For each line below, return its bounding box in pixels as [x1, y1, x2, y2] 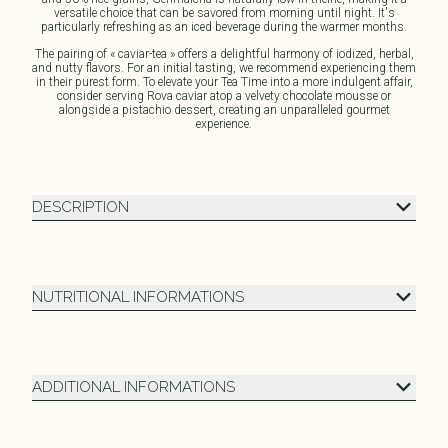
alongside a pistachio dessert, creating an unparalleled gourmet [58, 102, 390, 117]
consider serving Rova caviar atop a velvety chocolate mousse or [57, 88, 391, 103]
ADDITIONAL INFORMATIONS [32, 378, 235, 397]
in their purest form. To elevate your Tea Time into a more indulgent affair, [35, 74, 413, 89]
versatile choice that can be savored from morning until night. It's [53, 5, 395, 20]
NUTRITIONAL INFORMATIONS [32, 288, 244, 307]
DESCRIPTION [32, 198, 129, 217]
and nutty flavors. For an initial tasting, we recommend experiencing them [32, 60, 416, 75]
